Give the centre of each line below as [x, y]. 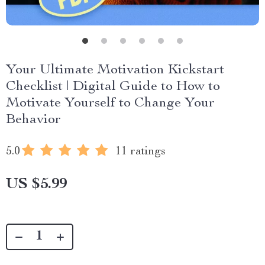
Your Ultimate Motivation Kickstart [115, 70]
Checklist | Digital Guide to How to [113, 87]
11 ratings [140, 152]
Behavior [33, 120]
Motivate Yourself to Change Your [110, 104]
